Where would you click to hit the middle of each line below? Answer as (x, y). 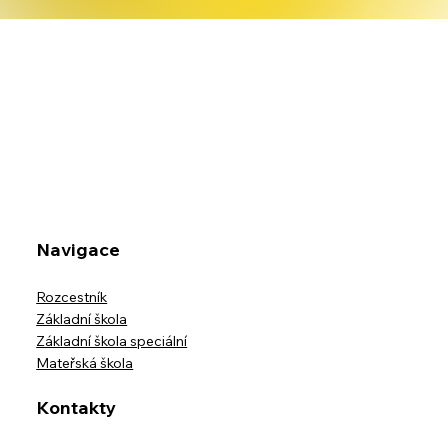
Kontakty (76, 408)
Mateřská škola (85, 363)
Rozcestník (72, 297)
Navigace (78, 250)
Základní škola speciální (112, 341)
